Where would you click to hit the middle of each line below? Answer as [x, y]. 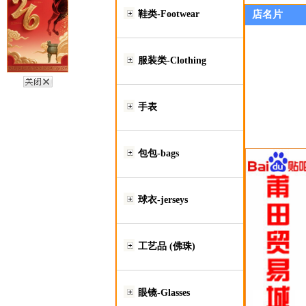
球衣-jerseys [163, 200]
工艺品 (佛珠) [166, 246]
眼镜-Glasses [164, 293]
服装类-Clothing [172, 60]
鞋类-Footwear [168, 14]
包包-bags [158, 153]
